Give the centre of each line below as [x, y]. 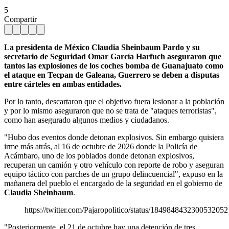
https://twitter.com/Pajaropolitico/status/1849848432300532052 [126, 210]
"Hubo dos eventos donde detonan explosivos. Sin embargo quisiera [114, 137]
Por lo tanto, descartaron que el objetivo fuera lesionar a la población [114, 101]
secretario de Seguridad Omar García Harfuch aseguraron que [113, 56]
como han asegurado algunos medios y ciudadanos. [87, 120]
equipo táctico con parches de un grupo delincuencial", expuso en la [113, 174]
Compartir [20, 19]
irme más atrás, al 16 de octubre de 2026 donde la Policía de [101, 146]
